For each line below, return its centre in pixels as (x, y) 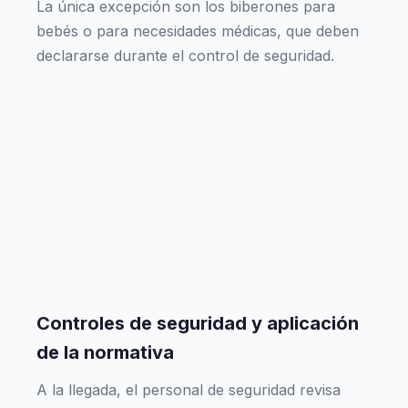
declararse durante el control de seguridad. (185, 56)
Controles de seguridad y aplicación (198, 323)
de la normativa (105, 352)
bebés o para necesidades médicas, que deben (198, 31)
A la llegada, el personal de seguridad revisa (189, 390)
